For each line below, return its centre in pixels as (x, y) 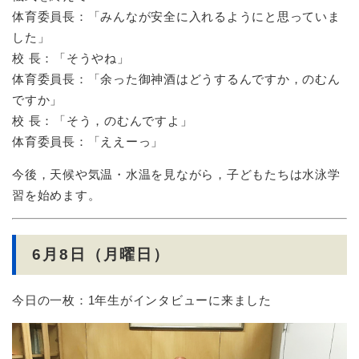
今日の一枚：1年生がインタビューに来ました (142, 300)
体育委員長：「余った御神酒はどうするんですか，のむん (176, 79)
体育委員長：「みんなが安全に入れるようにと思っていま (176, 16)
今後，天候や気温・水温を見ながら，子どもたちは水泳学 (176, 174)
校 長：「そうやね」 (71, 58)
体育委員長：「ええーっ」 (88, 141)
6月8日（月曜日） (101, 254)
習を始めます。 (56, 195)
